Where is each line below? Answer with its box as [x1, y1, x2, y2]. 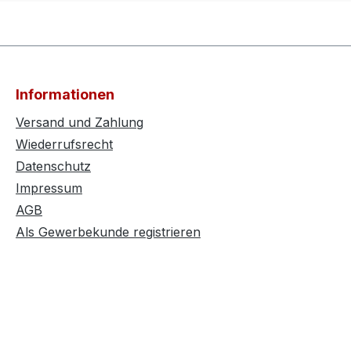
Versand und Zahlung [16, 114, 143, 131]
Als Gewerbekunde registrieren [16, 224, 201, 241]
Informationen [16, 86, 114, 103]
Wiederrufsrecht [16, 136, 113, 153]
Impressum [16, 180, 82, 197]
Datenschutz [16, 158, 91, 175]
